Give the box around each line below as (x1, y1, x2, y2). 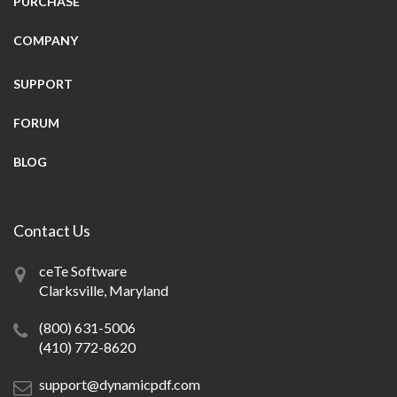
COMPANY (13, 33, 78, 48)
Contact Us (13, 221, 90, 240)
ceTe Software (39, 262, 127, 279)
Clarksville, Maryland (39, 282, 168, 299)
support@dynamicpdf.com (39, 376, 200, 393)
